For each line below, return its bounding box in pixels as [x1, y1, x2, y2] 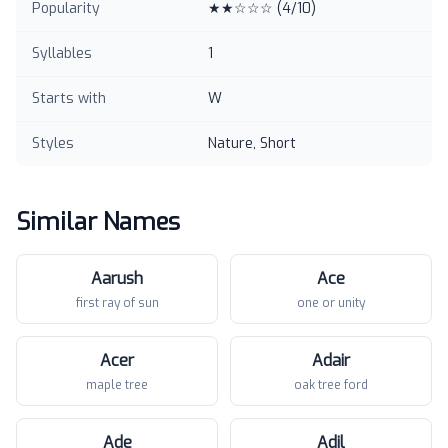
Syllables [32, 44, 92, 63]
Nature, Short [208, 134, 296, 153]
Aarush [91, 268, 143, 289]
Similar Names [16, 206, 180, 238]
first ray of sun [75, 295, 159, 311]
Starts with [32, 89, 106, 108]
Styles [32, 134, 74, 153]
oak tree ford [294, 377, 368, 393]
